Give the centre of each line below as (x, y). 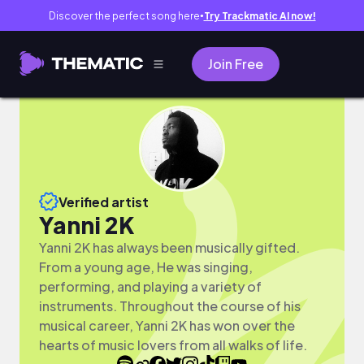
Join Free (236, 64)
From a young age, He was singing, (146, 267)
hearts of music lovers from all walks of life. (173, 345)
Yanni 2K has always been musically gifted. (169, 247)
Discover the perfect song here (124, 15)
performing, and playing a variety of (150, 286)
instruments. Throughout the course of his (170, 306)
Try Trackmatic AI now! (260, 15)
